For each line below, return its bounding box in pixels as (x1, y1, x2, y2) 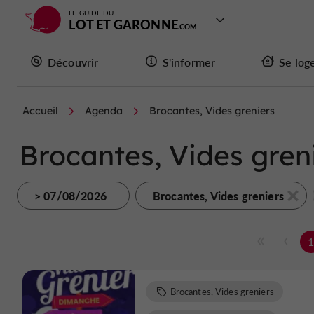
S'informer (162, 54, 216, 69)
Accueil (22, 104, 58, 117)
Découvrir (48, 54, 99, 69)
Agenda (85, 104, 123, 117)
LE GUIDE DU (69, 8, 114, 18)
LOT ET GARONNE (69, 15, 178, 33)
